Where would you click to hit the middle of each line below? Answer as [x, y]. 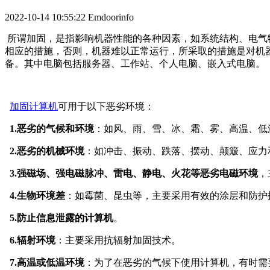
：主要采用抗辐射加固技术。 [118, 240]
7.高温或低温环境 [47, 262]
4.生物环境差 [36, 195]
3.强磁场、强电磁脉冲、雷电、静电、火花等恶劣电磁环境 [131, 173]
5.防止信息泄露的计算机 [60, 218]
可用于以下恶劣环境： [106, 106]
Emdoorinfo [111, 17]
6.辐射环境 [30, 240]
